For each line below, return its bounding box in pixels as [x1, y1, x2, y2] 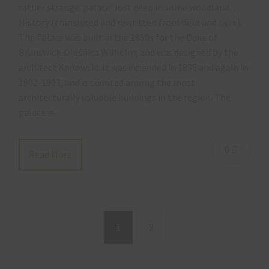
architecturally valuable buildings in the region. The [19, 91, 231, 104]
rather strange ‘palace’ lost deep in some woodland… [19, 1, 239, 14]
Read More [29, 148, 72, 160]
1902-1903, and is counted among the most [19, 76, 195, 89]
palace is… [19, 106, 64, 119]
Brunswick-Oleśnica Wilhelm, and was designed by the [19, 46, 238, 59]
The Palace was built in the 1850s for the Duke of [19, 31, 217, 44]
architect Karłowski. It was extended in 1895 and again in [19, 61, 248, 74]
